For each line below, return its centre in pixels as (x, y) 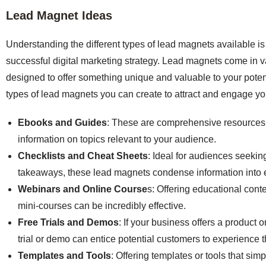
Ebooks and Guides (62, 122)
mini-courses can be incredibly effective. (103, 205)
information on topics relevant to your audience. (118, 139)
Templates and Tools (64, 255)
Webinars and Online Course (83, 189)
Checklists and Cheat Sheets (83, 156)
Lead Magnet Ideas (59, 15)
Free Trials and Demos (68, 222)
